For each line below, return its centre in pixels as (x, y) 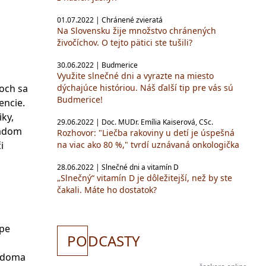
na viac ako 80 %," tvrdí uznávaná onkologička (148, 145)
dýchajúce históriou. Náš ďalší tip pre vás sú (145, 88)
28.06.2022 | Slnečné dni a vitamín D (118, 167)
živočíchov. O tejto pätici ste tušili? (125, 42)
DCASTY (114, 241)
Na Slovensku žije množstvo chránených (137, 31)
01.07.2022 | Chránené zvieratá (110, 20)
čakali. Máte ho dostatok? (107, 190)
